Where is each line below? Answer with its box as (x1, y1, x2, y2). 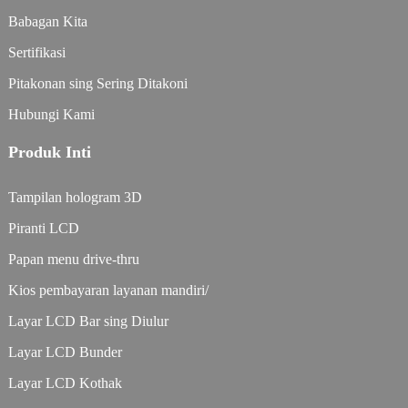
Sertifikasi (7, 44, 66, 60)
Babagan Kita (7, 13, 87, 29)
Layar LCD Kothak (7, 374, 122, 391)
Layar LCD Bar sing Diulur (7, 312, 168, 329)
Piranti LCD (7, 219, 79, 236)
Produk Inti (7, 142, 91, 161)
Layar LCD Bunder (7, 343, 122, 360)
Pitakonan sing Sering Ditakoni (7, 75, 188, 91)
